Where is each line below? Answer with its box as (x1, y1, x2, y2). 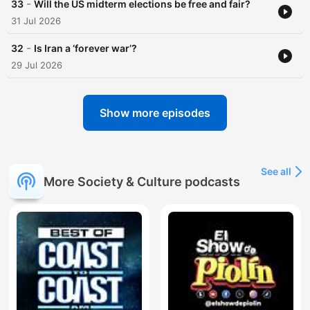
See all (261, 165, 291, 178)
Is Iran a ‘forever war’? (34, 42, 137, 55)
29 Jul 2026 (11, 60, 62, 71)
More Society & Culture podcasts (44, 174, 240, 189)
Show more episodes (100, 106, 210, 120)
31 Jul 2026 (11, 15, 61, 27)
